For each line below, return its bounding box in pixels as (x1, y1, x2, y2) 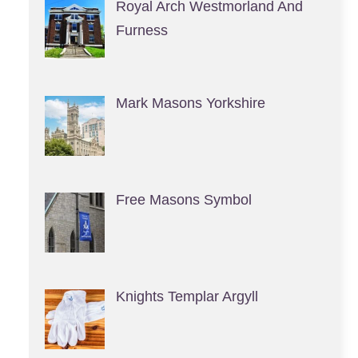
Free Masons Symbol (115, 192, 252, 209)
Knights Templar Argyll (115, 288, 258, 305)
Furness (115, 22, 168, 39)
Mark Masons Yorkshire (115, 95, 265, 112)
